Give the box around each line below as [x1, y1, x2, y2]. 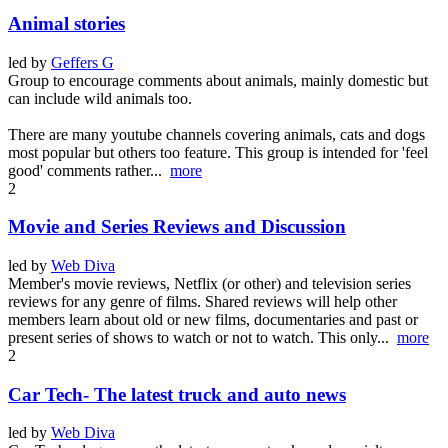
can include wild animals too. [8, 89, 192, 107]
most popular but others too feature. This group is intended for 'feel [8, 143, 428, 161]
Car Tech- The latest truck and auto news [8, 383, 346, 405]
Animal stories [8, 12, 125, 34]
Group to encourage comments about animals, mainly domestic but [8, 71, 428, 89]
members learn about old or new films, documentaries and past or [8, 310, 418, 328]
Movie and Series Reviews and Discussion [8, 216, 346, 238]
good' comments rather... [8, 161, 170, 179]
